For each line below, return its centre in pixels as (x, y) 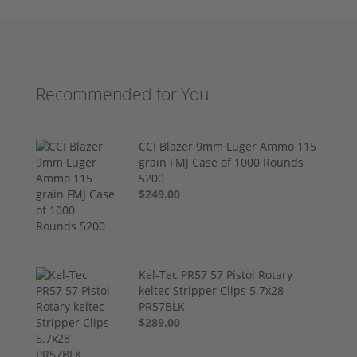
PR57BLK (162, 307)
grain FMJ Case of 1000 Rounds (222, 163)
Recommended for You (122, 94)
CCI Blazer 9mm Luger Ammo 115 (228, 147)
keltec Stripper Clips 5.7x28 (212, 291)
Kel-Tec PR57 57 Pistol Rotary (216, 275)
